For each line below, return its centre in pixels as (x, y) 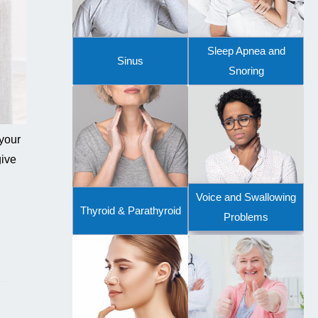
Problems (246, 217)
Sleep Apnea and (246, 51)
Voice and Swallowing (246, 197)
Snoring (246, 71)
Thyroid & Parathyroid (130, 211)
